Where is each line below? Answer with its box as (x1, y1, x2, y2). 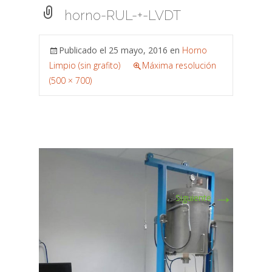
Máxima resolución (142, 59, 216, 71)
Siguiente (175, 192, 214, 203)
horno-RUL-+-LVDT (64, 7, 181, 23)
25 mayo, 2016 (109, 44, 168, 56)
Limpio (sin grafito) (49, 59, 120, 71)
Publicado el (59, 44, 109, 56)
